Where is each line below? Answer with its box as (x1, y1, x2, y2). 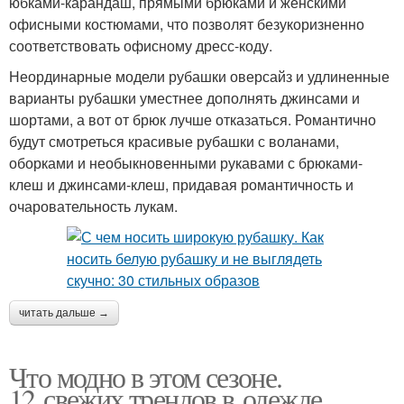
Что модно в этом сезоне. (9, 357, 282, 396)
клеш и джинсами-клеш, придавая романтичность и (9, 174, 353, 195)
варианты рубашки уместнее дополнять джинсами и (9, 87, 360, 108)
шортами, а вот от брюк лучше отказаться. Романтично (9, 109, 376, 130)
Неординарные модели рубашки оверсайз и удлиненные (9, 66, 390, 87)
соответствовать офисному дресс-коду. (9, 35, 272, 56)
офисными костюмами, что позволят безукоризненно (9, 14, 364, 34)
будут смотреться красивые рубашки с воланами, (9, 131, 339, 151)
